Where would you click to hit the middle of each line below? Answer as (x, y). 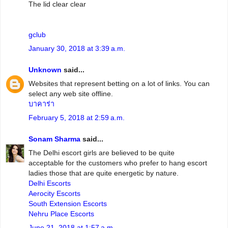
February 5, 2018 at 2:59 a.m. (77, 118)
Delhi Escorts (50, 183)
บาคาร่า (41, 104)
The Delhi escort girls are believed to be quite (102, 153)
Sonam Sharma (54, 139)
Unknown (45, 69)
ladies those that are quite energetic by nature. (104, 173)
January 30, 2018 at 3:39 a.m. (77, 49)
